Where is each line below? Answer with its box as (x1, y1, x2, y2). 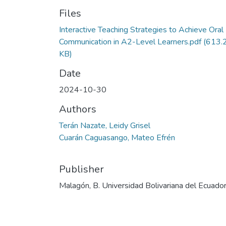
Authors (59, 102, 96, 116)
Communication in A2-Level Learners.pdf (59, 36, 201, 47)
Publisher (59, 162, 104, 176)
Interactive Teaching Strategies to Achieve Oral (59, 24, 223, 35)
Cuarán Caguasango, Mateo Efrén (59, 132, 175, 143)
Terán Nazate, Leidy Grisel (59, 120, 150, 131)
